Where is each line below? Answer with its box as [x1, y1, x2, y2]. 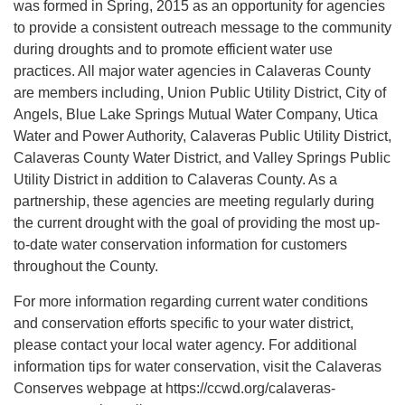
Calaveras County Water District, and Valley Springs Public [14, 150, 391, 166]
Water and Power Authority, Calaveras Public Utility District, [14, 128, 391, 145]
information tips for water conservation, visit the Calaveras [14, 359, 381, 375]
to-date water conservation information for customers [14, 237, 347, 253]
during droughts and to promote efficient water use [14, 42, 333, 58]
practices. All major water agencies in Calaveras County [14, 63, 371, 80]
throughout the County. [14, 259, 158, 275]
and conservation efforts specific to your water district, [14, 316, 353, 332]
